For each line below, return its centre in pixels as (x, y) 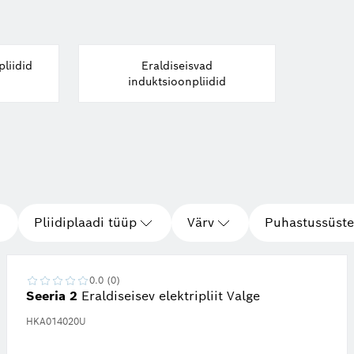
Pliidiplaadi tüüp (85, 222)
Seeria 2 (52, 296)
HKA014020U (56, 321)
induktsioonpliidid (177, 81)
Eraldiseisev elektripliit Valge (171, 296)
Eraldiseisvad (177, 66)
